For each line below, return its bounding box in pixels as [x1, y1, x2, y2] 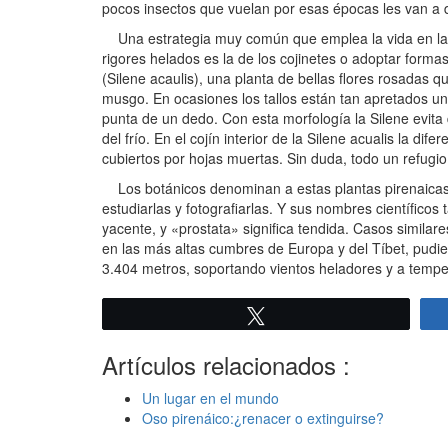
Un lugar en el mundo [142, 388, 279, 409]
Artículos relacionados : [102, 347, 350, 383]
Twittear [277, 308, 328, 323]
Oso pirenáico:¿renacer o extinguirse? [142, 408, 384, 429]
